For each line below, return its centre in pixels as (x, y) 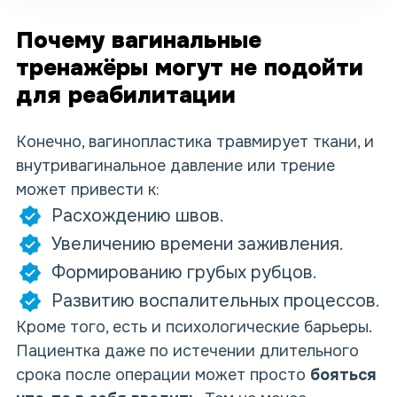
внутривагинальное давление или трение (175, 166)
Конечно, (52, 142)
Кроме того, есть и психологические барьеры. (194, 327)
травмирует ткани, (286, 142)
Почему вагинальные (139, 41)
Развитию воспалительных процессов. (216, 301)
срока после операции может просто (163, 375)
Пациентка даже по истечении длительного (187, 351)
